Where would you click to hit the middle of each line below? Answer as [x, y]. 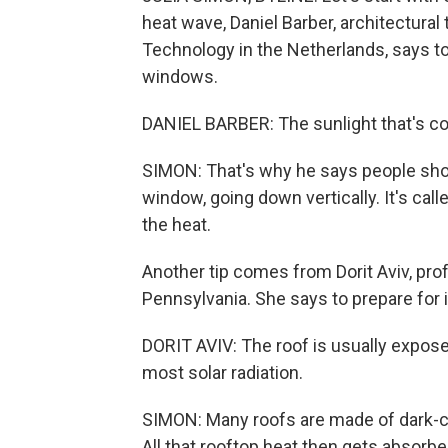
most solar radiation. [222, 372]
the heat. [176, 224]
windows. [180, 76]
